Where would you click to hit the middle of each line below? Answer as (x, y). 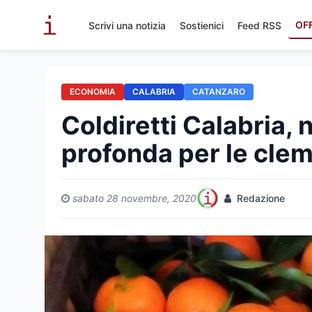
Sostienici (202, 25)
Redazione (259, 198)
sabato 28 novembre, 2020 (134, 198)
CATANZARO (219, 92)
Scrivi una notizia (127, 25)
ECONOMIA (93, 92)
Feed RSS (259, 25)
